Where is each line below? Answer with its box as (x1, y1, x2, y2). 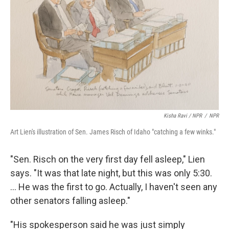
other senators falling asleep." (10, 195, 130, 206)
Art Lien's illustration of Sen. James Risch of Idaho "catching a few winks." (10, 128, 216, 136)
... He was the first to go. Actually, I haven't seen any (10, 181, 217, 192)
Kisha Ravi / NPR (164, 112, 202, 119)
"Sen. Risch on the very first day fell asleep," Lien (10, 154, 205, 165)
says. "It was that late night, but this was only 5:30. (10, 168, 212, 178)
